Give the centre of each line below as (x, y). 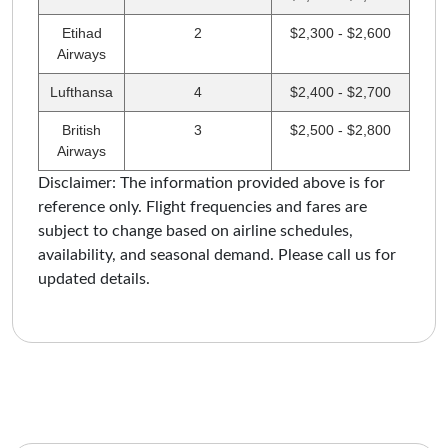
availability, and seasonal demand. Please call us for (217, 254)
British (81, 129)
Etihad (81, 32)
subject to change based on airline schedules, (195, 230)
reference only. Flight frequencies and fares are (202, 206)
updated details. (94, 278)
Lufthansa (81, 91)
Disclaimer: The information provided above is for (211, 182)
